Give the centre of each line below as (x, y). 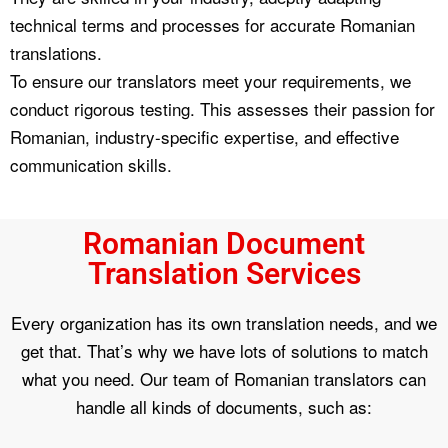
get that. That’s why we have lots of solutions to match (224, 350)
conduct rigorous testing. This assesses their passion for (222, 108)
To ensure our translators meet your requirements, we (210, 80)
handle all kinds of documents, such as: (224, 406)
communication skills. (91, 164)
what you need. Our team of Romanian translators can (224, 378)
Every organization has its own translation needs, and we (224, 322)
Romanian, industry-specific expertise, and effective (204, 136)
